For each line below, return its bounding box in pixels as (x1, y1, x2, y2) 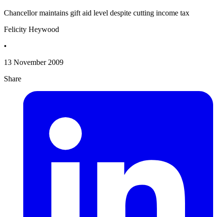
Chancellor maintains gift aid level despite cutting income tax (4, 9, 189, 17)
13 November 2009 (4, 58, 63, 67)
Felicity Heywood (4, 25, 59, 34)
